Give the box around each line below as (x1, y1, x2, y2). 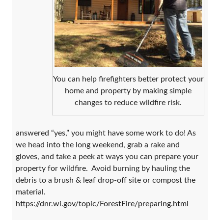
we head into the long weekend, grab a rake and (16, 140, 180, 149)
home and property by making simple (65, 86, 192, 95)
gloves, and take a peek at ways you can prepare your (16, 152, 198, 161)
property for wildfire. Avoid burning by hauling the (16, 164, 190, 172)
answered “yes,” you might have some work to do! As (16, 129, 196, 137)
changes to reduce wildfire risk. (75, 98, 182, 107)
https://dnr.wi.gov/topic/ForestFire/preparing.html (16, 199, 189, 208)
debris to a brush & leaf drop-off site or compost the (16, 176, 195, 184)
